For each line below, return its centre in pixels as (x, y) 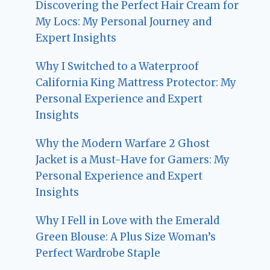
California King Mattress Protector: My (136, 83)
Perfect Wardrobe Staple (98, 253)
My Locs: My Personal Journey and (124, 22)
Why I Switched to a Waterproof (118, 67)
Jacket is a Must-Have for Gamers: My (133, 160)
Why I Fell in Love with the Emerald (128, 221)
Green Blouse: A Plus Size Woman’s (126, 237)
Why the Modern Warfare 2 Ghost (123, 144)
